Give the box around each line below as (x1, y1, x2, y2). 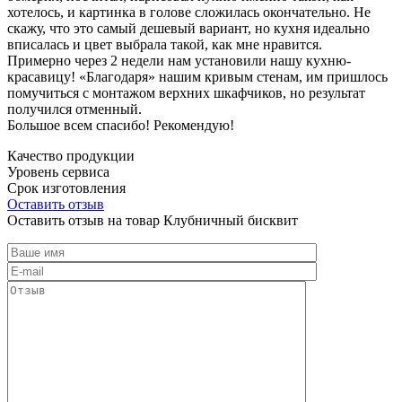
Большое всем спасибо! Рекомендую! (7, 117, 234, 133)
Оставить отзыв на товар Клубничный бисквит (7, 212, 298, 228)
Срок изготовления (7, 179, 126, 196)
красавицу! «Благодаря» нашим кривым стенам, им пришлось (7, 68, 388, 84)
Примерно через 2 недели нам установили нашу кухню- (7, 52, 351, 68)
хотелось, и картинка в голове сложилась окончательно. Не (7, 4, 371, 20)
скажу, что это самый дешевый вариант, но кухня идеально (7, 20, 370, 36)
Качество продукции (7, 147, 135, 163)
